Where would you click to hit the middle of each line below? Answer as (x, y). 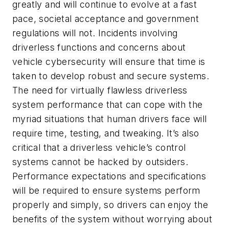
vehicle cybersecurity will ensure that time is (109, 62)
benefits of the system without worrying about (112, 219)
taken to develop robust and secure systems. (111, 76)
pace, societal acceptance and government (106, 19)
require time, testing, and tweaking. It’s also (106, 133)
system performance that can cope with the (108, 105)
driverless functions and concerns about (99, 48)
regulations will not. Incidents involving (95, 33)
